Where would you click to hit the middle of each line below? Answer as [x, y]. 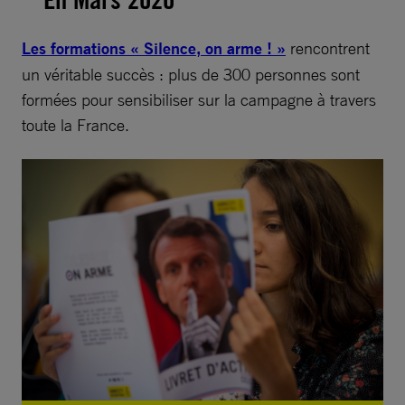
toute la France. [75, 124]
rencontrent [328, 47]
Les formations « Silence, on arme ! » [154, 48]
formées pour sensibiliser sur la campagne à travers [199, 99]
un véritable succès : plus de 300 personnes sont [191, 74]
